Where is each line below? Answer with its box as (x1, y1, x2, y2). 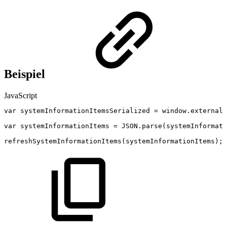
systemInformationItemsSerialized (20, 106, 150, 115)
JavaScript (4, 91, 37, 100)
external (191, 106, 223, 115)
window (162, 106, 186, 115)
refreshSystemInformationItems (4, 137, 122, 145)
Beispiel (4, 67, 48, 81)
